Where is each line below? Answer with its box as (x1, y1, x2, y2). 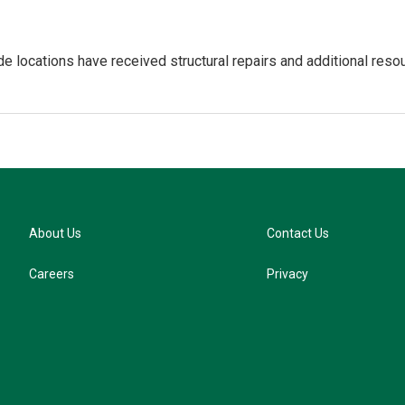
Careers (29, 267, 74, 282)
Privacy (267, 267, 309, 282)
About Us (29, 226, 81, 241)
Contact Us (267, 226, 330, 241)
